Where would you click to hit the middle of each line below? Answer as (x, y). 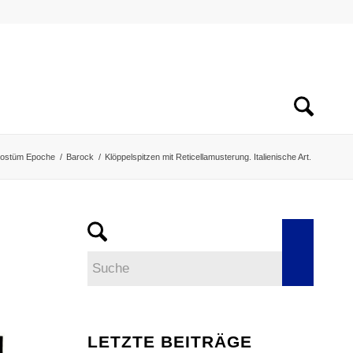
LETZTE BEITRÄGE (170, 342)
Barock (80, 157)
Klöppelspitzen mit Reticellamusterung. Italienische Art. (208, 157)
